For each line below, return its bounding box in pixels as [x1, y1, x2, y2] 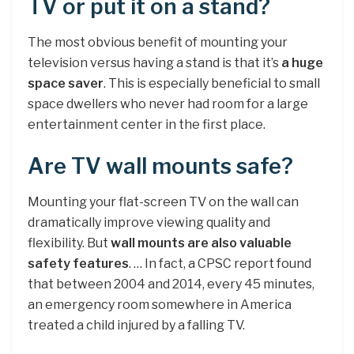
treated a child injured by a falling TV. [28, 317, 245, 333]
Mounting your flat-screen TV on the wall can [28, 194, 299, 209]
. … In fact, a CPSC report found [129, 255, 311, 271]
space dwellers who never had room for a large [28, 96, 308, 111]
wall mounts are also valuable [111, 235, 292, 250]
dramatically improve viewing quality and [28, 214, 270, 230]
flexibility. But [28, 235, 111, 250]
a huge [281, 55, 323, 70]
